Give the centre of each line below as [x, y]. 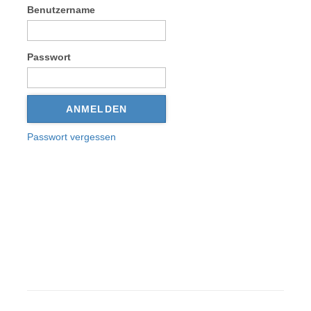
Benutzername [61, 9]
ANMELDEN [96, 109]
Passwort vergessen [72, 136]
